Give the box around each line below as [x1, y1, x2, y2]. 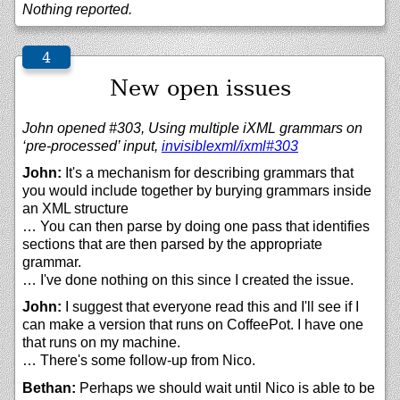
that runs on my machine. [22, 335, 180, 351]
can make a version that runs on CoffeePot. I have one [22, 317, 363, 333]
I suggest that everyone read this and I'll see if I [62, 299, 359, 315]
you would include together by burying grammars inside [22, 182, 371, 198]
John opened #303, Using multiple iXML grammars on [22, 120, 362, 136]
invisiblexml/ [162, 137, 240, 154]
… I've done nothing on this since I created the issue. [22, 271, 354, 287]
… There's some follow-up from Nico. [22, 353, 255, 369]
